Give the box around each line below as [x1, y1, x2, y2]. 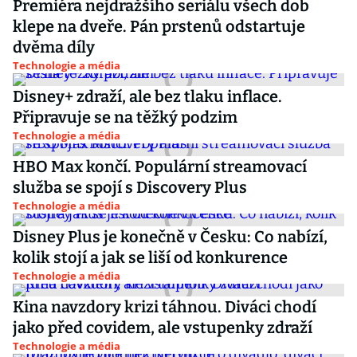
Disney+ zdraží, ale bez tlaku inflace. [13, 87, 282, 106]
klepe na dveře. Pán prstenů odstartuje [13, 17, 305, 36]
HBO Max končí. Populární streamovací [13, 157, 307, 176]
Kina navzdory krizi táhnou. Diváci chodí [13, 297, 316, 316]
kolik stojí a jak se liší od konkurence [13, 248, 288, 267]
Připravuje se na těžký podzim [13, 108, 241, 127]
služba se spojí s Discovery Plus [13, 178, 247, 197]
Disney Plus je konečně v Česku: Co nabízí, [13, 227, 328, 246]
